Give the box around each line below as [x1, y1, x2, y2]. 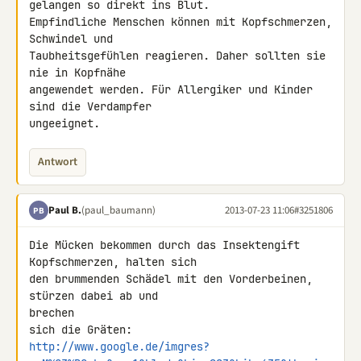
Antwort [38, 154, 77, 170]
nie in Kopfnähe [29, 65, 132, 80]
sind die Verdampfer [29, 99, 158, 114]
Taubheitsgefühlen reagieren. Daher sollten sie [29, 48, 326, 63]
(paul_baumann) [81, 202, 156, 218]
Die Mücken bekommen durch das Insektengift [29, 238, 300, 252]
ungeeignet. [29, 116, 100, 131]
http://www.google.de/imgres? [29, 339, 210, 354]
